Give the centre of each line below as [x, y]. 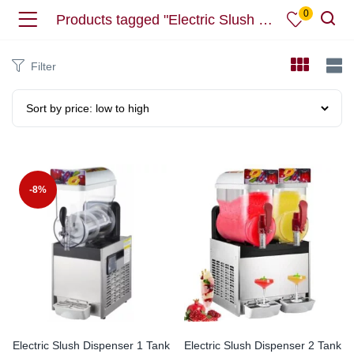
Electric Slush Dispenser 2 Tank [263, 345]
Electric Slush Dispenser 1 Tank [91, 345]
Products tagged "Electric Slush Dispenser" [265, 20]
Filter [43, 66]
